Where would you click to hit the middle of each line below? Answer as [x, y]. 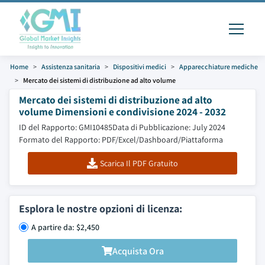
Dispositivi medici [140, 67]
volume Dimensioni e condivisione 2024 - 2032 [122, 112]
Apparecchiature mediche [219, 67]
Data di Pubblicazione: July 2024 [169, 127]
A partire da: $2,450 [65, 227]
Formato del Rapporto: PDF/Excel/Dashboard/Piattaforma [121, 140]
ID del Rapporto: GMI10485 [66, 127]
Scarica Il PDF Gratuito [139, 163]
